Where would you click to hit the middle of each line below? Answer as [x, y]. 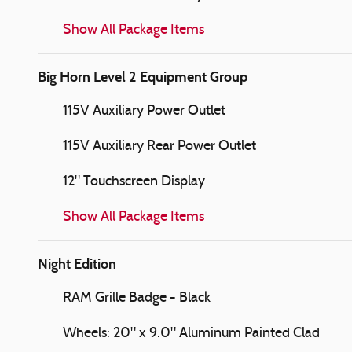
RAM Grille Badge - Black [137, 298]
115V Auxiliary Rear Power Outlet [159, 146]
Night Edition [77, 264]
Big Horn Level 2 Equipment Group [143, 77]
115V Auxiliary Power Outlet [144, 111]
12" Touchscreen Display [134, 181]
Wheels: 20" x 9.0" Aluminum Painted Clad [191, 333]
